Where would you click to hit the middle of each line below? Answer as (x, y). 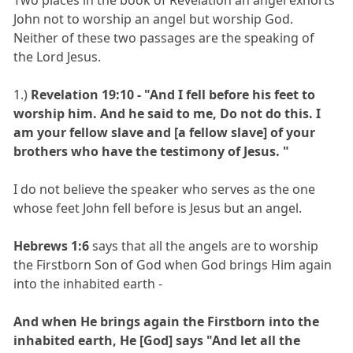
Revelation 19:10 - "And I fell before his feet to (173, 94)
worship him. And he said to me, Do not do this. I (167, 113)
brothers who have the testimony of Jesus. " (152, 151)
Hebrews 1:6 (52, 245)
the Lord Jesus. (58, 56)
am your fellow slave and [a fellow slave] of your (165, 132)
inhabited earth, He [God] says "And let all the (157, 340)
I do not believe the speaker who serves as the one (165, 189)
